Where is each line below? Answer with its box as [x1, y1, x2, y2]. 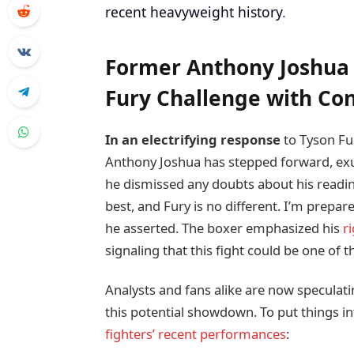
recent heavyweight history [104, 2, 282, 22]
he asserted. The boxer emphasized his [104, 219, 343, 238]
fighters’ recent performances [104, 325, 286, 344]
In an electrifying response [104, 130, 281, 149]
